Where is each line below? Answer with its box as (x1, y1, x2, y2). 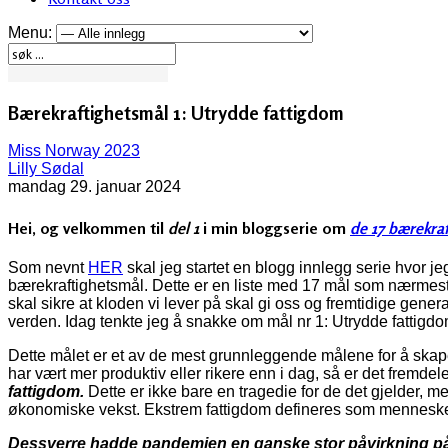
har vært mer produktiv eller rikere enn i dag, (8, 364, 319, 382)
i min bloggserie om (199, 217, 350, 238)
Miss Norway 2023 (8, 142, 140, 160)
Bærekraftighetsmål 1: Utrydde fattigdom (8, 101, 344, 124)
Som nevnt (8, 258, 88, 276)
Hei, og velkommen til (8, 217, 168, 238)
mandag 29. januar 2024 (8, 178, 181, 196)
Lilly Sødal (8, 160, 84, 178)
